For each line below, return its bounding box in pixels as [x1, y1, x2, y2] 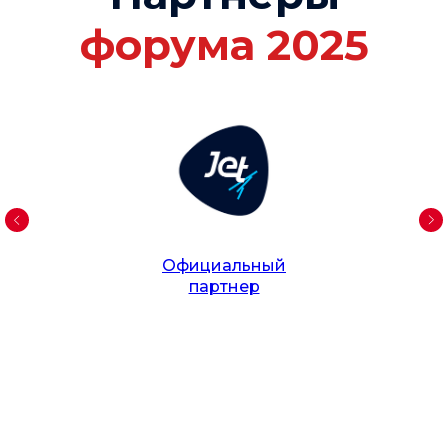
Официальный [162, 256, 286, 275]
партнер [188, 277, 260, 296]
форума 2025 [79, 19, 369, 71]
